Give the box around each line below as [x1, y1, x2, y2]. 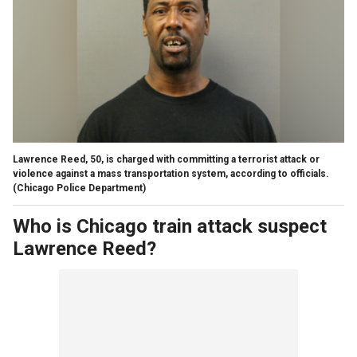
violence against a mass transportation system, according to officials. [13, 168, 329, 180]
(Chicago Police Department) [13, 182, 146, 194]
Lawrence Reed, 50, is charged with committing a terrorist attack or [13, 154, 320, 166]
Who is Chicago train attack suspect [13, 215, 327, 238]
